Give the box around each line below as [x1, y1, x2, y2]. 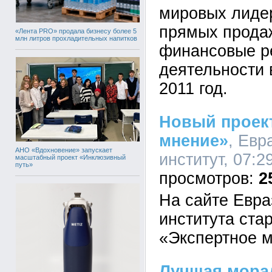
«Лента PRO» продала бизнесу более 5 [15, 27, 137, 35]
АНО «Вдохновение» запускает [15, 146, 112, 154]
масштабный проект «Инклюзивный [15, 153, 126, 161]
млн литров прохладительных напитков [15, 35, 137, 42]
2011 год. [159, 80, 228, 98]
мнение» [159, 132, 228, 150]
